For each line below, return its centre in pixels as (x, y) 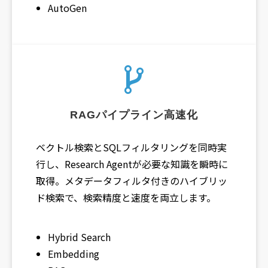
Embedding (74, 253)
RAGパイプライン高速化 (134, 115)
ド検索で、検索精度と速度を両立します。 (126, 197)
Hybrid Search (79, 237)
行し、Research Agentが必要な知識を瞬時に (132, 164)
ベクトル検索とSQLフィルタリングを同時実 (131, 147)
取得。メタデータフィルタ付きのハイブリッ (132, 180)
